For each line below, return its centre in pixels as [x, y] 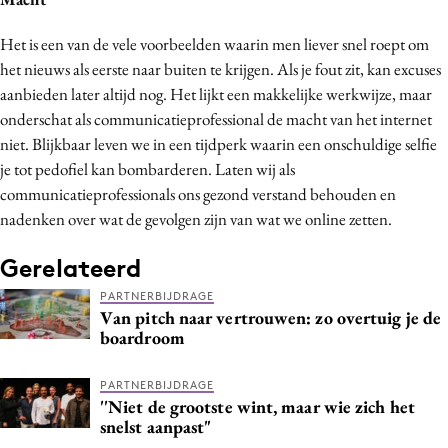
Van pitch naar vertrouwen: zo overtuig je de [270, 317]
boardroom [142, 337]
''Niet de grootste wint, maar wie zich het [257, 406]
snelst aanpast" [156, 426]
